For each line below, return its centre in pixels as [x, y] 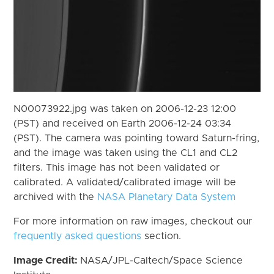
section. [161, 236]
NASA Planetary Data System [167, 197]
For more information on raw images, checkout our [133, 221]
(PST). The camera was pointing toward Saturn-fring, [137, 138]
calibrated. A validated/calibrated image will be [125, 182]
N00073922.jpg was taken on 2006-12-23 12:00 [125, 109]
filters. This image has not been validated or [117, 167]
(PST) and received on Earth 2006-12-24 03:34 [123, 123]
